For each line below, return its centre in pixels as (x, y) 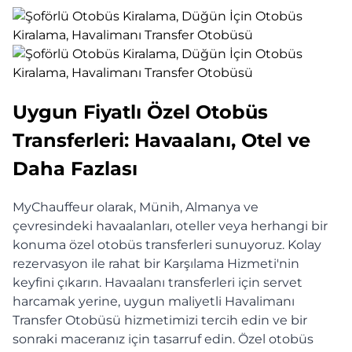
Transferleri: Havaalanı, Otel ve (161, 140)
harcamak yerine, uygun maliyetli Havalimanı (154, 302)
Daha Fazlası (75, 168)
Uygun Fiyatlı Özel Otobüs (140, 112)
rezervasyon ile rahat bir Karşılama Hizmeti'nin (156, 264)
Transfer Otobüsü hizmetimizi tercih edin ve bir (160, 321)
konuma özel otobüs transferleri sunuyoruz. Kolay (167, 245)
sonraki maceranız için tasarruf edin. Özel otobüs (163, 339)
